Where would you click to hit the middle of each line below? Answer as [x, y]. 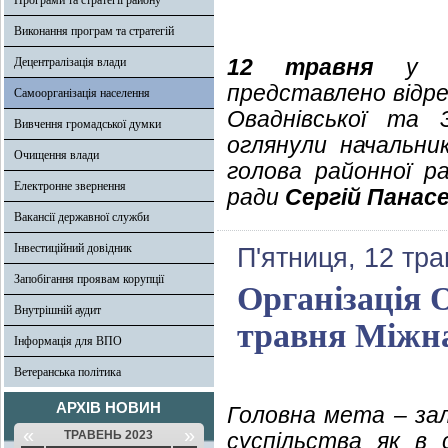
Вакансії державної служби [81, 217]
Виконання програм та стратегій [94, 31]
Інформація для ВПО [68, 341]
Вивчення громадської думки [87, 124]
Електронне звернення [70, 186]
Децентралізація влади [70, 62]
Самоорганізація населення [82, 93]
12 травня [300, 67]
